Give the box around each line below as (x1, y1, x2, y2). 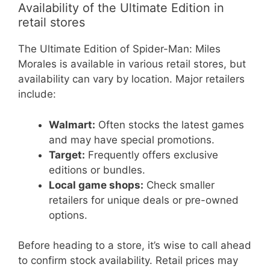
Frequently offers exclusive (85, 148, 218, 161)
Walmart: (49, 118, 95, 131)
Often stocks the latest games (95, 118, 244, 131)
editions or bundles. (49, 163, 145, 176)
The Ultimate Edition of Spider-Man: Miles (18, 43, 221, 55)
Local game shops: (49, 178, 143, 191)
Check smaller (143, 178, 215, 191)
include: (18, 88, 56, 101)
